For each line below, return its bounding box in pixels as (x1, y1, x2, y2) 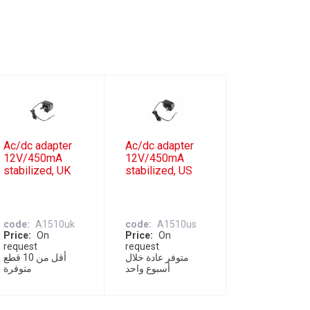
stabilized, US (125, 164, 192, 178)
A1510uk (35, 219, 75, 230)
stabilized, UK (3, 164, 71, 178)
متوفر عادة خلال (125, 252, 189, 264)
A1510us (157, 219, 197, 230)
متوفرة (3, 263, 32, 275)
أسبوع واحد (125, 263, 170, 275)
